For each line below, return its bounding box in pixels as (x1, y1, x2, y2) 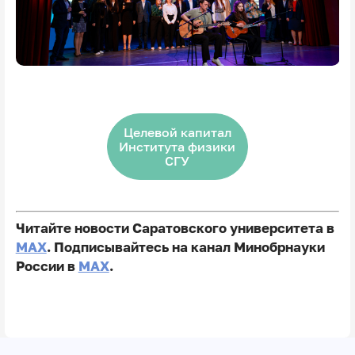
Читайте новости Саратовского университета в (15, 220, 334, 237)
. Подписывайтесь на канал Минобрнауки (46, 239, 325, 256)
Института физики (119, 138, 236, 154)
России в (15, 258, 78, 275)
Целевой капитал (123, 124, 231, 139)
